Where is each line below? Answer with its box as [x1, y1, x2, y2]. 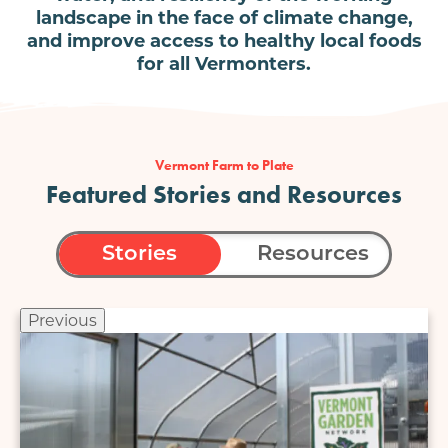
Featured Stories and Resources [46, 178, 402, 212]
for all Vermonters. [137, 53, 311, 76]
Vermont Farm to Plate [154, 156, 294, 175]
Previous [28, 311, 97, 331]
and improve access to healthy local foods [26, 30, 422, 53]
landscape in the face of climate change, [35, 7, 413, 30]
